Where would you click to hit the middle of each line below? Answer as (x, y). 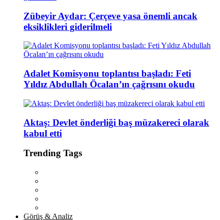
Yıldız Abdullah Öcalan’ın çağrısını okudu (109, 84)
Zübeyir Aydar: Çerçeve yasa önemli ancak (110, 16)
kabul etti (43, 133)
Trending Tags (53, 153)
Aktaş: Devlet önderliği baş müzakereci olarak (116, 122)
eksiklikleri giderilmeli (68, 27)
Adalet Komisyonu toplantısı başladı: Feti (107, 74)
